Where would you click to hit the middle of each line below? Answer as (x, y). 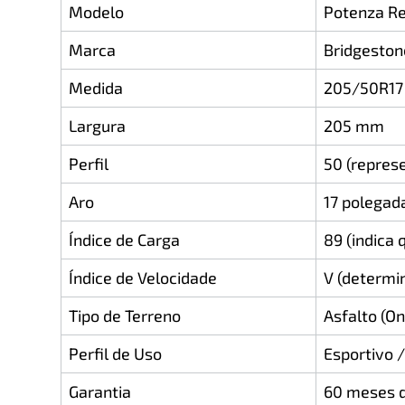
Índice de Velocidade (143, 278)
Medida (96, 88)
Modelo (96, 12)
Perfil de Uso (115, 354)
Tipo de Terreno (125, 316)
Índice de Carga (124, 240)
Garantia (100, 392)
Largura (97, 126)
